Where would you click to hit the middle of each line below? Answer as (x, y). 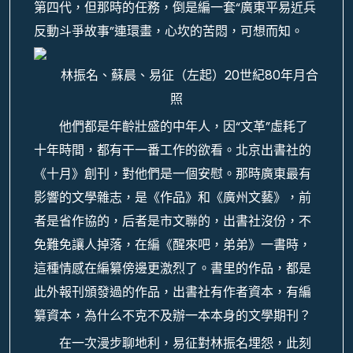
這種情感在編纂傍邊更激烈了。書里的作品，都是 (173, 268)
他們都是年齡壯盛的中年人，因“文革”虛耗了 (184, 126)
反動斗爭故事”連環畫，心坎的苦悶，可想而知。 (169, 31)
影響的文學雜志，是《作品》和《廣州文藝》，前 (173, 197)
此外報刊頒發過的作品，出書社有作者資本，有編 (173, 292)
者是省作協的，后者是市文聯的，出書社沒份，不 (173, 221)
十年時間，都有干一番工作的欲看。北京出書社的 (173, 150)
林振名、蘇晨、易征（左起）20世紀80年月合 (189, 75)
